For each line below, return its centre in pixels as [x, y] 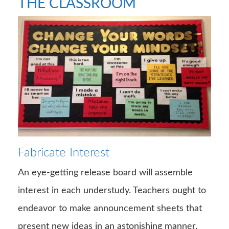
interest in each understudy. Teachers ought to [112, 190]
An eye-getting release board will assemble [105, 173]
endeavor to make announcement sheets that [110, 208]
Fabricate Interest [64, 153]
